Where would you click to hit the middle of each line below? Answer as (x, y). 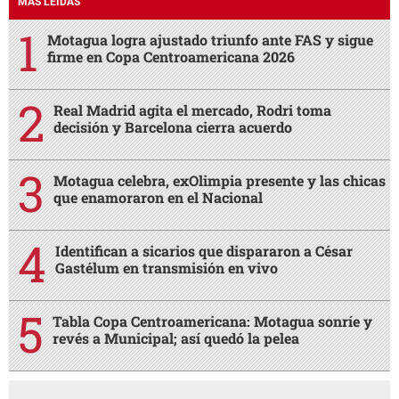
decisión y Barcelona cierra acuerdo (173, 127)
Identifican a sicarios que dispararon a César (204, 251)
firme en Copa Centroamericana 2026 (171, 57)
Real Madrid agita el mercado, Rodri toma (192, 110)
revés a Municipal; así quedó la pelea (176, 338)
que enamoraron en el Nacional (158, 198)
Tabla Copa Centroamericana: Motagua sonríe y (212, 322)
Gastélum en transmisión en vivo (167, 268)
